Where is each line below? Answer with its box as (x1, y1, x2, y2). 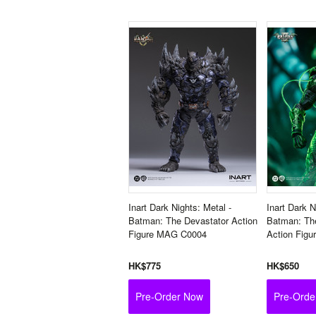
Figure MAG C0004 (128, 227, 207, 241)
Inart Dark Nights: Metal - (128, 200, 231, 214)
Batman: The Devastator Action (128, 214, 257, 227)
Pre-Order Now (135, 289, 203, 303)
